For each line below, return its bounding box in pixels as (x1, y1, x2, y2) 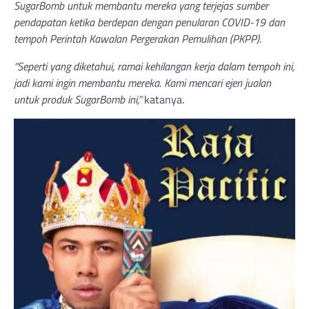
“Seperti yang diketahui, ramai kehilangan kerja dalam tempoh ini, (14, 58, 295, 75)
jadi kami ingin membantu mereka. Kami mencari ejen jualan (14, 74, 271, 92)
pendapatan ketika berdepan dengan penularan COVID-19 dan (14, 14, 285, 31)
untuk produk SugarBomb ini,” (14, 91, 144, 108)
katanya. (144, 91, 184, 108)
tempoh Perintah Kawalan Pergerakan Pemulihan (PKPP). (14, 30, 261, 48)
